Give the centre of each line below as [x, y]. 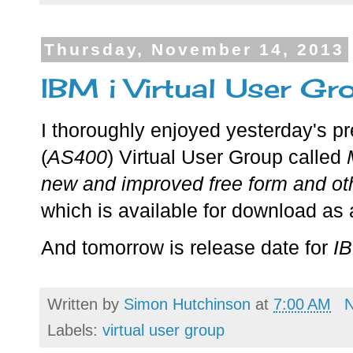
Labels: [75, 331]
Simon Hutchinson [187, 305]
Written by [85, 305]
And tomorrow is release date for [187, 248]
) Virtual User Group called [227, 157]
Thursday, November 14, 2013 [195, 50]
